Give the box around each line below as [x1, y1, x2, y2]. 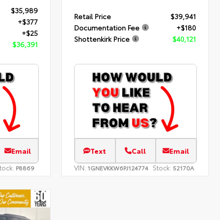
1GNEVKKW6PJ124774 [87, 164, 149, 172]
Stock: [153, 163, 172, 172]
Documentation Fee [74, 23, 140, 33]
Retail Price [74, 11, 111, 22]
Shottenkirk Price [74, 34, 130, 44]
